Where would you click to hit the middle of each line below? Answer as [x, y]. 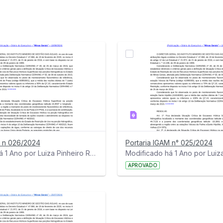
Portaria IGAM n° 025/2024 [169, 143]
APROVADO [143, 166]
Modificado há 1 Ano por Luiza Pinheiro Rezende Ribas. [93, 153]
